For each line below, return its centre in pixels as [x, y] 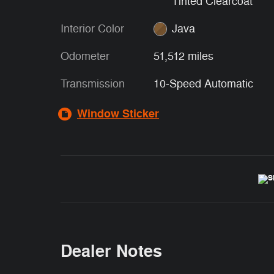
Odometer [85, 56]
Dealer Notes [111, 251]
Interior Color [92, 28]
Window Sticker [118, 113]
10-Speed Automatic [203, 83]
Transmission [93, 83]
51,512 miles [183, 56]
